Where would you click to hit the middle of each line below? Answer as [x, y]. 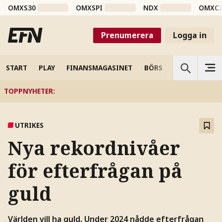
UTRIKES [29, 125]
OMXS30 [22, 8]
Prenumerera [127, 35]
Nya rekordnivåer [94, 148]
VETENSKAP [194, 67]
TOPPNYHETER [28, 91]
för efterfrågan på [95, 171]
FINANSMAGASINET [100, 67]
